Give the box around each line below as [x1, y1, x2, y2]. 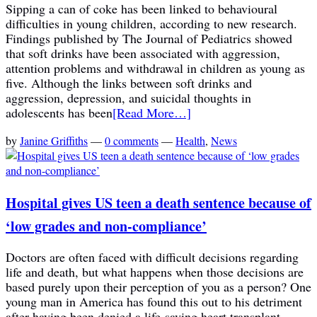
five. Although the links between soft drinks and [6, 74, 252, 91]
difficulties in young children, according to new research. [6, 14, 297, 32]
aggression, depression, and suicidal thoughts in [6, 88, 251, 106]
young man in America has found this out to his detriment [6, 293, 302, 311]
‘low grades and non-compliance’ [6, 216, 207, 237]
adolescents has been [6, 103, 113, 121]
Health [175, 132, 205, 148]
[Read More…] [113, 103, 191, 121]
